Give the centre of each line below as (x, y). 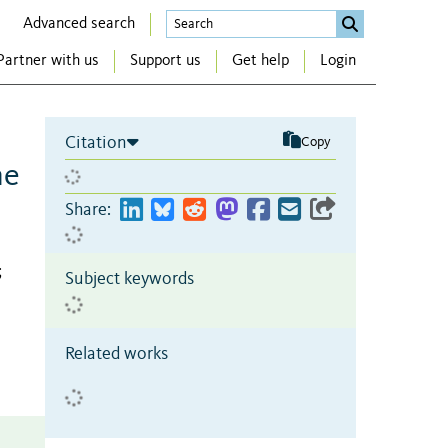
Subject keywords (129, 278)
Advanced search (79, 23)
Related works (116, 353)
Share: (88, 209)
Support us (165, 61)
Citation (96, 142)
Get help (260, 61)
